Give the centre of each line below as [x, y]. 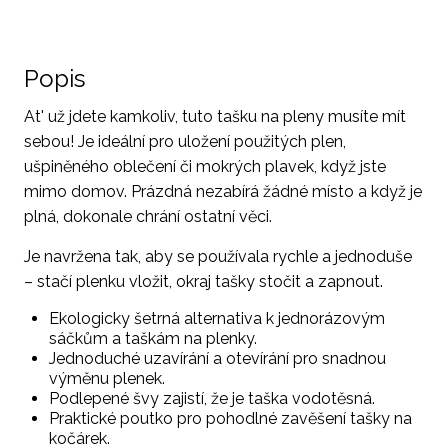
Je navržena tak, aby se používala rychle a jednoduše [218, 256]
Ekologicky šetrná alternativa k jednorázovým [217, 318]
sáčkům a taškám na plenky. [153, 338]
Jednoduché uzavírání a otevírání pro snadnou [217, 358]
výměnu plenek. [107, 378]
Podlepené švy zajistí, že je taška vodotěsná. [212, 398]
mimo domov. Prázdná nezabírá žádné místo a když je [223, 191]
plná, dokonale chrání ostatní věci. [148, 216]
